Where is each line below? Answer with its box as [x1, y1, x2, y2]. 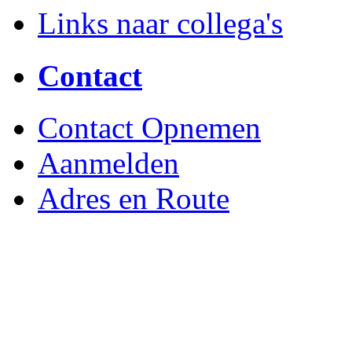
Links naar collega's [38, 6, 283, 41]
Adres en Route [38, 181, 229, 215]
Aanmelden [38, 146, 179, 180]
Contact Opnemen [38, 111, 261, 145]
